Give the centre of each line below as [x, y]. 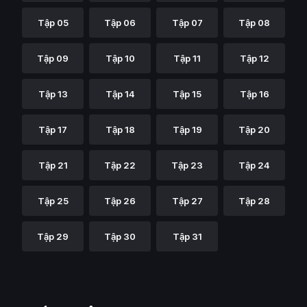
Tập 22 [120, 165]
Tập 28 [254, 201]
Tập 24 [254, 165]
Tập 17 [53, 130]
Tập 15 [187, 94]
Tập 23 [187, 165]
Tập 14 [120, 94]
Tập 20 [254, 130]
